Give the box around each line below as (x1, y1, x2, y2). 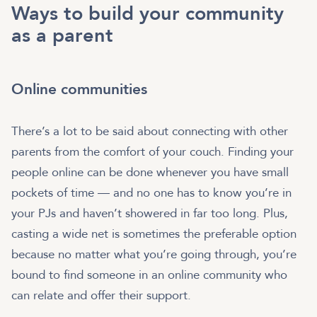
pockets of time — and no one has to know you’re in (11, 185, 292, 202)
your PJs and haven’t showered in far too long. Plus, (11, 205, 288, 222)
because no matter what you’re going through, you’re (11, 246, 296, 263)
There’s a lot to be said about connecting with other (11, 123, 288, 140)
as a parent (11, 23, 113, 50)
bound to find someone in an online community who (11, 267, 287, 284)
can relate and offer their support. (11, 287, 195, 304)
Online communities (11, 79, 151, 100)
